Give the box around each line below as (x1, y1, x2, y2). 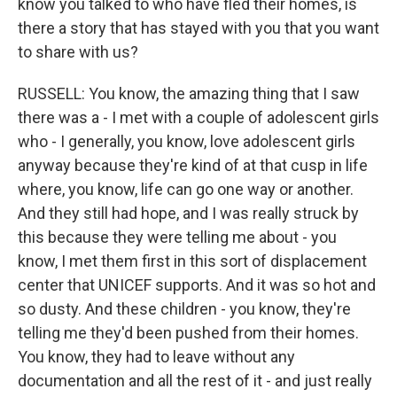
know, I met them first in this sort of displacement (18, 252, 367, 270)
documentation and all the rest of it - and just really (18, 371, 372, 390)
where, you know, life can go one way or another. (18, 180, 354, 198)
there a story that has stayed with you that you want (18, 19, 379, 37)
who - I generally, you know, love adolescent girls (18, 132, 355, 151)
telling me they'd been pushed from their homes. (18, 323, 359, 342)
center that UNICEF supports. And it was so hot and (18, 276, 376, 294)
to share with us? (18, 43, 138, 61)
